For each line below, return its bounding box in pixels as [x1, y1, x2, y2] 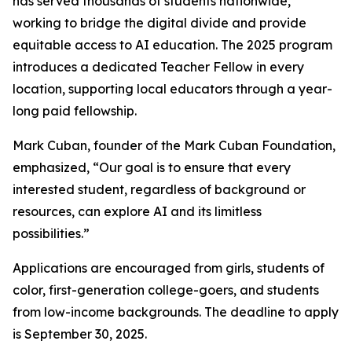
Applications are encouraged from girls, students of [13, 260, 324, 276]
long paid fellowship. [13, 103, 137, 119]
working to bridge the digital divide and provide [13, 15, 306, 31]
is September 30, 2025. [13, 326, 147, 342]
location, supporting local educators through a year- [13, 81, 332, 97]
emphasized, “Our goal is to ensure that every [13, 159, 291, 175]
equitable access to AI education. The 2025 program [13, 37, 332, 53]
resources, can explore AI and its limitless [13, 203, 262, 219]
